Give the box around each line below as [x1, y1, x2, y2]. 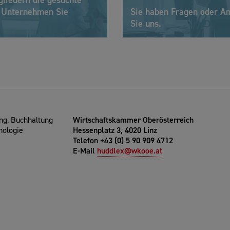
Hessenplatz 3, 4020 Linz [72, 125, 157, 136]
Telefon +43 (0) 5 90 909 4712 [72, 135, 173, 146]
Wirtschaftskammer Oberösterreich [72, 114, 194, 126]
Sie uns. [130, 17, 161, 30]
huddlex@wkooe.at [97, 145, 162, 157]
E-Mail [72, 145, 97, 157]
